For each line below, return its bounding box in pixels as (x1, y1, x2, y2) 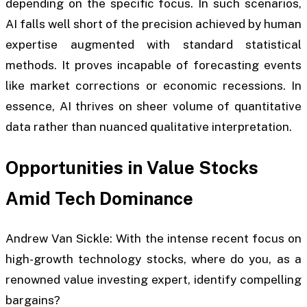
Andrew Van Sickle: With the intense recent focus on (5, 232, 302, 245)
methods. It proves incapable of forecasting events (5, 58, 302, 73)
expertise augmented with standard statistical (5, 38, 302, 52)
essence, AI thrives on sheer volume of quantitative (5, 99, 302, 114)
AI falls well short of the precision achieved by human (5, 17, 302, 32)
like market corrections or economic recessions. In (5, 79, 302, 93)
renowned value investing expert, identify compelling (5, 273, 302, 286)
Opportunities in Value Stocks (5, 156, 258, 178)
